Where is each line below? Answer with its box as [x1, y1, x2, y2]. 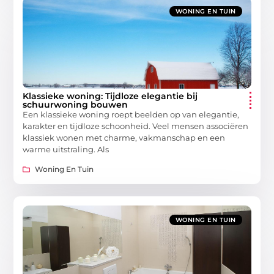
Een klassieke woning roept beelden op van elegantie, [23, 109, 240, 119]
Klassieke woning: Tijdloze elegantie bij [23, 90, 198, 102]
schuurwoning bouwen [23, 98, 128, 110]
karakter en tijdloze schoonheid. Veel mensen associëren [23, 120, 249, 131]
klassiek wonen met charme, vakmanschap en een [23, 132, 226, 143]
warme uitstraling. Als [23, 144, 109, 154]
